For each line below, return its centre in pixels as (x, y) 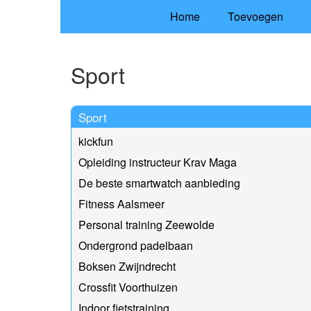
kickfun (96, 141)
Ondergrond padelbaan (136, 245)
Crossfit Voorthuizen (128, 287)
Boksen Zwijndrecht (127, 266)
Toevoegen (255, 16)
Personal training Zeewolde (146, 224)
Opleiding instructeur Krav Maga (158, 162)
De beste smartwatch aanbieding (159, 183)
